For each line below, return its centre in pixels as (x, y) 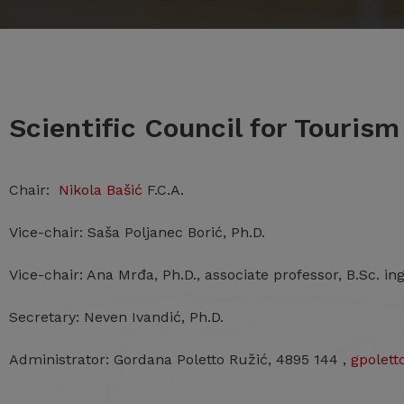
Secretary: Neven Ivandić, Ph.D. (116, 317)
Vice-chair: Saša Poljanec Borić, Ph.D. (137, 232)
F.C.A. (163, 190)
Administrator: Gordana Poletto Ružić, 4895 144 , (180, 359)
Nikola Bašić (101, 190)
